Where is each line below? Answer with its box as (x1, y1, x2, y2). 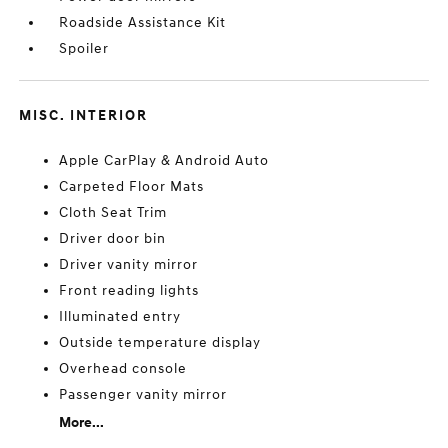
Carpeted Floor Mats (59, 178, 205, 195)
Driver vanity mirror (59, 256, 199, 273)
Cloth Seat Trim (59, 204, 168, 221)
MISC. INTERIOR (19, 107, 149, 124)
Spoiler (59, 40, 110, 57)
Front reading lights (59, 282, 200, 299)
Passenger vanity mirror (59, 386, 228, 403)
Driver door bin (59, 230, 167, 247)
